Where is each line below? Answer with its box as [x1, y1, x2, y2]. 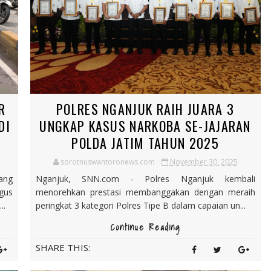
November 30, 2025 [169, 156, 238, 167]
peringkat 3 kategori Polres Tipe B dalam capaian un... [35, 199, 246, 211]
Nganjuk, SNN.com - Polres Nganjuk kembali [35, 172, 255, 184]
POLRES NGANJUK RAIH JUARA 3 [56, 99, 235, 119]
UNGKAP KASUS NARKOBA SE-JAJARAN [39, 116, 251, 135]
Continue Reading [110, 220, 180, 234]
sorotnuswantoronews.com [60, 156, 155, 167]
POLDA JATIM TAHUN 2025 [71, 132, 220, 152]
